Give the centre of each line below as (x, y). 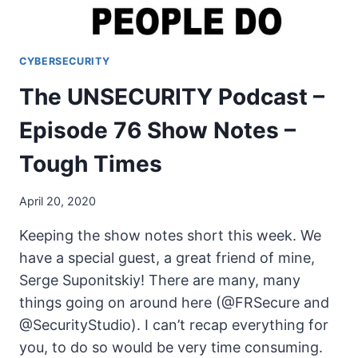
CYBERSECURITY (65, 61)
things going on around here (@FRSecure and (174, 302)
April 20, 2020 (58, 201)
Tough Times (91, 163)
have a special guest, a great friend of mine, (167, 257)
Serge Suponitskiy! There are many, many (160, 280)
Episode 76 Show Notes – (157, 130)
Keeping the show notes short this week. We (170, 235)
